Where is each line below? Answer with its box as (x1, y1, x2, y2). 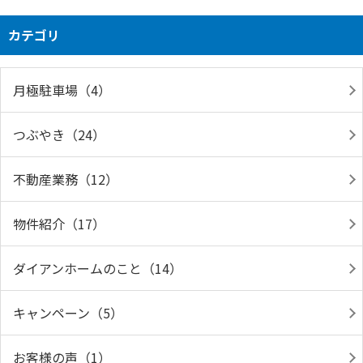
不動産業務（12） (13, 169, 118, 189)
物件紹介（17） (13, 214, 105, 233)
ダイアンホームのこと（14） (13, 258, 182, 278)
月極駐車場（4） (13, 80, 111, 100)
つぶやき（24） (13, 125, 105, 144)
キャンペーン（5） (13, 303, 123, 322)
